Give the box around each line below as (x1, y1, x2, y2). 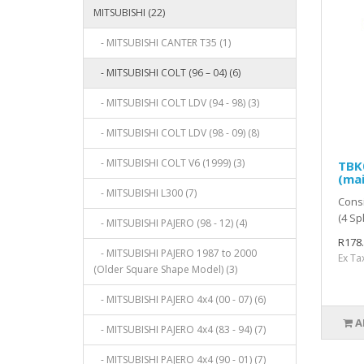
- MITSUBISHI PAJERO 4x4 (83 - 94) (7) (93, 322, 266, 336)
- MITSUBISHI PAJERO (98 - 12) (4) (93, 215, 247, 230)
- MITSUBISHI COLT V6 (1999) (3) (93, 155, 245, 170)
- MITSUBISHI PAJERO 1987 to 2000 (93, 245, 257, 260)
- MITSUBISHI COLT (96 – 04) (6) (93, 65, 240, 80)
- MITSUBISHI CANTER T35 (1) (93, 35, 231, 50)
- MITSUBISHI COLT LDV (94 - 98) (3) (93, 95, 259, 110)
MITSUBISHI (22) (93, 5, 165, 19)
